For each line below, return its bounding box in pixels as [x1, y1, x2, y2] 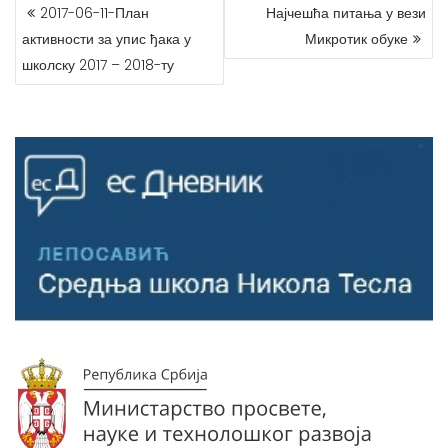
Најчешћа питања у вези [266, 2, 426, 23]
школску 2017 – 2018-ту [22, 54, 174, 75]
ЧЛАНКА [14, 10, 92, 39]
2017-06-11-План [40, 2, 149, 23]
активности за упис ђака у [22, 28, 191, 49]
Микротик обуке [305, 28, 408, 49]
